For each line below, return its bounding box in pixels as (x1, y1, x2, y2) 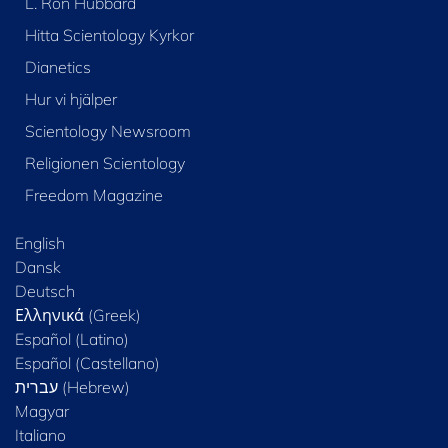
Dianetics (24, 57, 91, 78)
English (15, 233, 65, 254)
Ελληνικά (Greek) (15, 305, 141, 326)
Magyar (15, 401, 69, 422)
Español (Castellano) (15, 353, 160, 374)
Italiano (15, 425, 66, 446)
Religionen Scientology (24, 153, 185, 174)
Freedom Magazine (24, 185, 163, 206)
